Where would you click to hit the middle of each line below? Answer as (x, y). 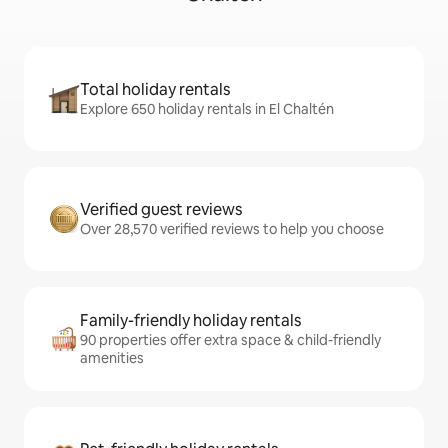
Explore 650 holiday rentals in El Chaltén (207, 109)
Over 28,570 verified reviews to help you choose (232, 229)
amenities (112, 358)
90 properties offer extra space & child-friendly (230, 340)
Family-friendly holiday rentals (190, 321)
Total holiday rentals (155, 90)
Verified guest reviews (161, 210)
